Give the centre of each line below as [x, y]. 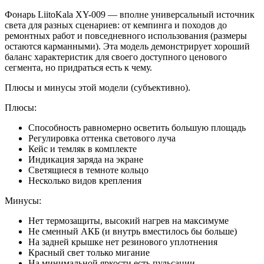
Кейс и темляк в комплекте [82, 149]
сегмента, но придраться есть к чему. [78, 68]
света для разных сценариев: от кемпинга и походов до [116, 25]
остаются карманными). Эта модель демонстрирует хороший [127, 47]
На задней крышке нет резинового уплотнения [123, 242]
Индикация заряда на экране [86, 160]
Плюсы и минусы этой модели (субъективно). [98, 88]
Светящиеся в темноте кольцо [88, 170]
